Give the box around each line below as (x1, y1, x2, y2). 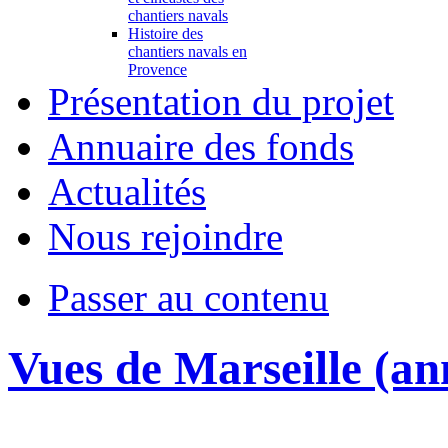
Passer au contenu (48, 275, 329, 319)
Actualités (48, 169, 206, 213)
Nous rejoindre (48, 214, 283, 258)
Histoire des (128, 24, 203, 42)
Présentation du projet (48, 79, 394, 123)
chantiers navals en (128, 42, 247, 60)
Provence (128, 60, 187, 78)
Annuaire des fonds (48, 124, 354, 168)
